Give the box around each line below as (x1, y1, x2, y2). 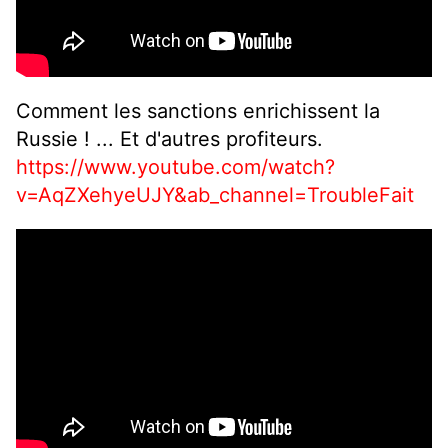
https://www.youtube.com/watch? (16, 155, 335, 180)
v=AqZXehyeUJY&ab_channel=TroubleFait (16, 183, 414, 208)
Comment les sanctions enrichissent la (16, 99, 380, 124)
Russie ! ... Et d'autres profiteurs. (16, 127, 323, 152)
